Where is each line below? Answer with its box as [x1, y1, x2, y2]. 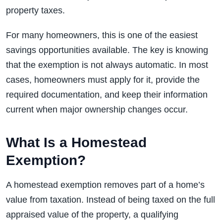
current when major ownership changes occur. [6, 105, 188, 114]
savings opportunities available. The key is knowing [6, 45, 208, 55]
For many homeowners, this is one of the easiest [6, 30, 198, 40]
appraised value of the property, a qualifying [6, 210, 178, 220]
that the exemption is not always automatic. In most [6, 60, 208, 70]
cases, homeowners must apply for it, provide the [6, 75, 200, 85]
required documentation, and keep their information [6, 90, 208, 100]
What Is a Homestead [6, 135, 147, 150]
